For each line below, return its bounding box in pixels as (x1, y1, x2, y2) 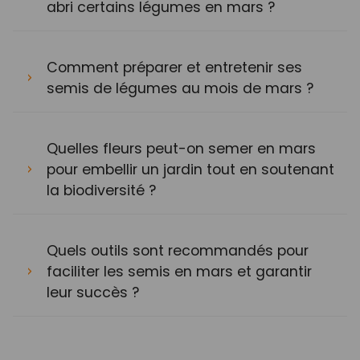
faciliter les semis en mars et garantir (47, 261, 312, 281)
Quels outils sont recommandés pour (47, 240, 309, 260)
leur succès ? (47, 282, 139, 302)
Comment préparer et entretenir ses (47, 57, 302, 77)
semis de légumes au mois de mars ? (47, 78, 313, 98)
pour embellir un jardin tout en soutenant (47, 159, 334, 179)
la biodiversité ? (47, 180, 156, 200)
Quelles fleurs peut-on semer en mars (47, 138, 316, 158)
